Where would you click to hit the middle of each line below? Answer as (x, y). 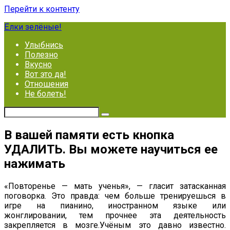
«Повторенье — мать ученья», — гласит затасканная (115, 186)
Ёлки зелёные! (33, 27)
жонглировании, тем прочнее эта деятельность (115, 215)
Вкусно (38, 64)
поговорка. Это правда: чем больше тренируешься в (115, 196)
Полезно (41, 55)
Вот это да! (45, 74)
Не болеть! (45, 94)
